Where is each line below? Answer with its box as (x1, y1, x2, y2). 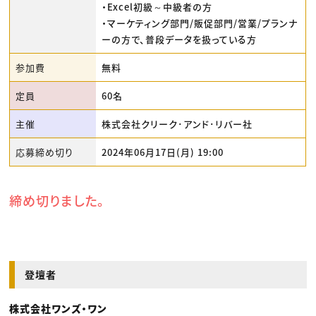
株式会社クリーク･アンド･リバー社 (102, 117, 253, 131)
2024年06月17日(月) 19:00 (102, 145, 224, 159)
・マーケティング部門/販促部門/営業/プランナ (102, 16, 298, 30)
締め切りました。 (9, 190, 105, 209)
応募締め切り (16, 145, 74, 159)
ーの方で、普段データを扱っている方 (102, 32, 257, 47)
